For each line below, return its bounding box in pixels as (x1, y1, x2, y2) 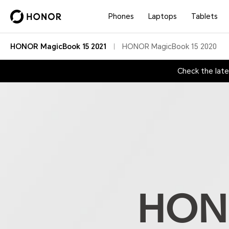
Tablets (191, 12, 218, 20)
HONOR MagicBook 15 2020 (122, 42, 217, 51)
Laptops (148, 12, 177, 20)
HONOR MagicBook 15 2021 (10, 42, 106, 51)
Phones (108, 12, 134, 20)
